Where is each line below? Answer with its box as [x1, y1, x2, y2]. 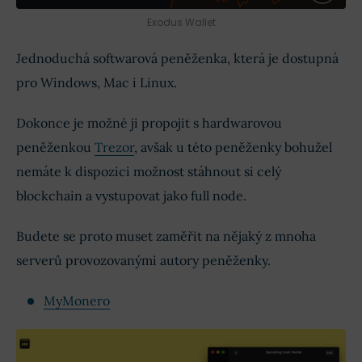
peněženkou [16, 138, 95, 155]
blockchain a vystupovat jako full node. [16, 187, 246, 204]
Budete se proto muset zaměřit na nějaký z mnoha [16, 227, 316, 244]
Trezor [95, 138, 134, 155]
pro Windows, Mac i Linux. [16, 74, 177, 90]
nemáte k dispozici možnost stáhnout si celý [16, 162, 281, 179]
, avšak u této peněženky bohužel [134, 138, 332, 155]
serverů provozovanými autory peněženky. [16, 251, 271, 268]
